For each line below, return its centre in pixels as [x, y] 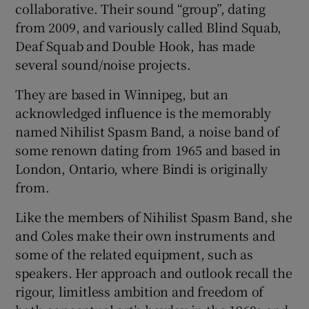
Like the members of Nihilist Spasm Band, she [154, 217]
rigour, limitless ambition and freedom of [140, 291]
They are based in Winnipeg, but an [122, 94]
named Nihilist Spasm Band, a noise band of [148, 131]
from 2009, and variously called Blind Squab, [148, 27]
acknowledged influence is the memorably [143, 113]
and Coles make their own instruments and [145, 236]
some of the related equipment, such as [134, 254]
